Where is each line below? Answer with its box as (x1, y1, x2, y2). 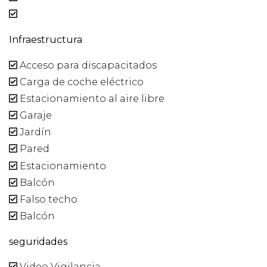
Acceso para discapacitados (17, 59, 157, 71)
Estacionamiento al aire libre (17, 92, 164, 104)
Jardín (17, 126, 51, 138)
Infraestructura (9, 34, 82, 46)
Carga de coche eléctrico (17, 76, 144, 88)
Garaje (17, 110, 52, 122)
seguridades (9, 236, 67, 248)
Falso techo (17, 193, 77, 205)
